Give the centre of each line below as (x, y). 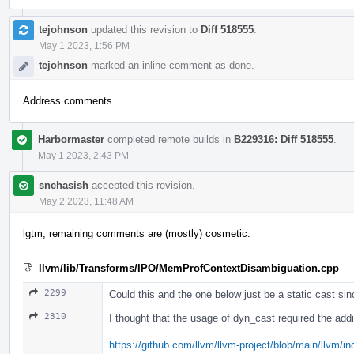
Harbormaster (71, 139)
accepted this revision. (142, 185)
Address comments (68, 100)
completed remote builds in (169, 139)
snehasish (64, 185)
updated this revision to (144, 29)
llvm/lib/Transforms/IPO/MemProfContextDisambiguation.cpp (189, 268)
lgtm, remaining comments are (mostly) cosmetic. (137, 233)
